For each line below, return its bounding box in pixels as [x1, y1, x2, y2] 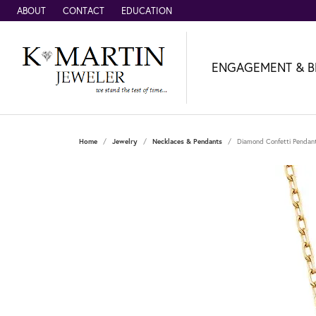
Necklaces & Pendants [152, 136, 222, 146]
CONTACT [63, 4, 104, 17]
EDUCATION [121, 4, 172, 17]
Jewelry [112, 136, 138, 146]
